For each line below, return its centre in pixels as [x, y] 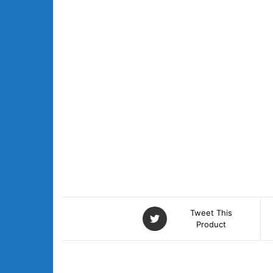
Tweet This [211, 213]
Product [211, 224]
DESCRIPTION [104, 263]
